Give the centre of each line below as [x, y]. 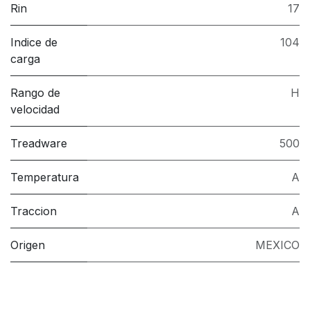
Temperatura [45, 177]
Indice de [34, 42]
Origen [28, 245]
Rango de [35, 92]
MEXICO [277, 245]
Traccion [34, 211]
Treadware [39, 143]
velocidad [35, 109]
